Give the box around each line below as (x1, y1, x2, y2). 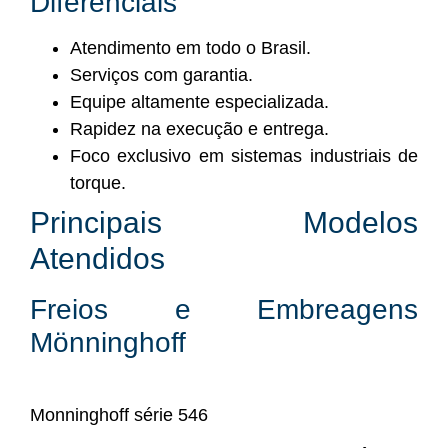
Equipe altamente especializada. (70, 91, 329, 112)
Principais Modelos (30, 205, 418, 239)
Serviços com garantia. (70, 64, 253, 85)
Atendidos (30, 241, 165, 275)
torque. (70, 172, 126, 193)
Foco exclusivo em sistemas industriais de (70, 145, 418, 166)
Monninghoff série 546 (30, 404, 208, 425)
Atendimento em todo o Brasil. (70, 37, 311, 58)
